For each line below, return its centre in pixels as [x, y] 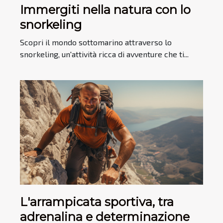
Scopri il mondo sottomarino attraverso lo [96, 42]
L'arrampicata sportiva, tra [97, 202]
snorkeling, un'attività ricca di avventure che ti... [104, 54]
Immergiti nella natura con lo [105, 9]
